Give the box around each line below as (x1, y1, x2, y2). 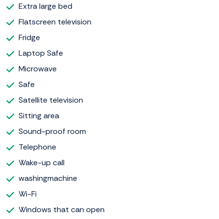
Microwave (19, 64, 57, 74)
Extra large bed (19, 1, 72, 12)
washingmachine (19, 173, 77, 184)
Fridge (19, 32, 40, 43)
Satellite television (19, 95, 83, 106)
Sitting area (19, 110, 59, 121)
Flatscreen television (19, 17, 91, 27)
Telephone (19, 142, 56, 153)
